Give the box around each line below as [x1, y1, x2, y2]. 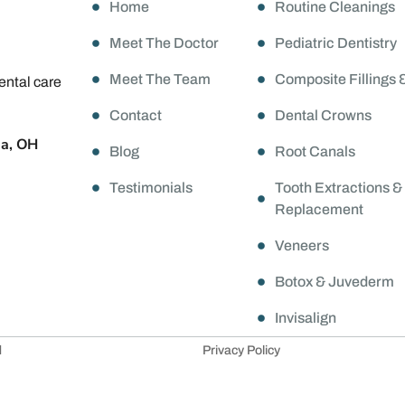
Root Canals [274, 144, 355, 160]
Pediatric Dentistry [274, 35, 397, 52]
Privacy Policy [202, 344, 280, 358]
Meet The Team [109, 71, 212, 88]
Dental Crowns [274, 108, 372, 124]
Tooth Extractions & [274, 180, 402, 196]
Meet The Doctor [109, 35, 220, 52]
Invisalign [274, 310, 336, 326]
